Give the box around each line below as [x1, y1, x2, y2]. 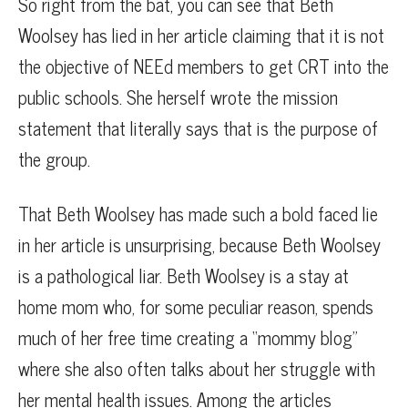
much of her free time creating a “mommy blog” [18, 322, 358, 353]
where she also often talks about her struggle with [18, 353, 375, 384]
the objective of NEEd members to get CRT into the [18, 51, 389, 82]
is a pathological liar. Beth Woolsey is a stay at [18, 260, 349, 291]
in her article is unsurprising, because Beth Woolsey [18, 229, 381, 260]
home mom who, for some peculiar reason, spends [18, 291, 373, 322]
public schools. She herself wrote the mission [18, 82, 338, 113]
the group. [18, 144, 90, 175]
